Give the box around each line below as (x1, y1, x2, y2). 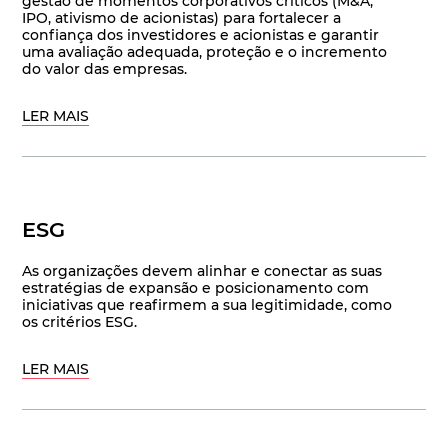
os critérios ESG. (22, 313, 138, 332)
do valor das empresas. (22, 60, 188, 79)
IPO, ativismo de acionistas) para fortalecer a (22, 9, 342, 28)
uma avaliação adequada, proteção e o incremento (22, 43, 388, 62)
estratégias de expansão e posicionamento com (22, 279, 370, 298)
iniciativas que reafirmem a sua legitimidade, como (22, 296, 393, 315)
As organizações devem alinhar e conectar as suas (22, 262, 383, 281)
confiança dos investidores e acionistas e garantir (22, 26, 380, 45)
